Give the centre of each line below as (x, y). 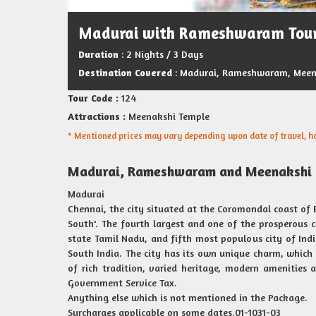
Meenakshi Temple (168, 116)
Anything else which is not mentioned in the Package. (188, 297)
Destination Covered (125, 72)
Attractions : (97, 116)
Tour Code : (93, 98)
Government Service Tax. (122, 282)
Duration (98, 54)
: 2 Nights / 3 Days (161, 54)
